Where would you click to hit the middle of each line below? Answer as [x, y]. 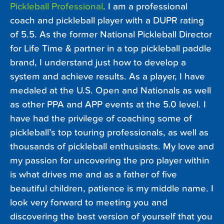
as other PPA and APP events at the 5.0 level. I [108, 105]
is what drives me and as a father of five [93, 175]
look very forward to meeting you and [89, 203]
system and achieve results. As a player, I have [107, 77]
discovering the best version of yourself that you [111, 217]
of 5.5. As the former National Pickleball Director [111, 35]
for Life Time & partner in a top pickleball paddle [111, 49]
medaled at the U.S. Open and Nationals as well [110, 91]
